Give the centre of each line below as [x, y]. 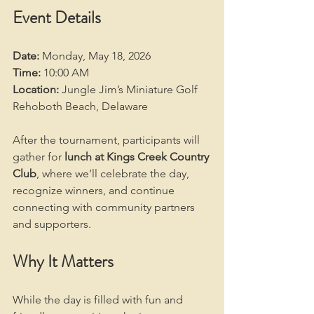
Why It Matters [63, 261]
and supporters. [52, 224]
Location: [36, 89]
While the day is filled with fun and [99, 300]
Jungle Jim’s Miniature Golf [128, 89]
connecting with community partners [105, 207]
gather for [39, 157]
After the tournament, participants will [108, 140]
